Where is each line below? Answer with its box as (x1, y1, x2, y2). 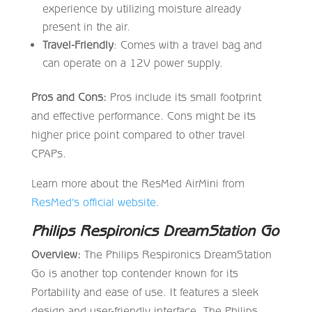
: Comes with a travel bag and (113, 38, 262, 51)
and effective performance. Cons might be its (31, 109, 256, 122)
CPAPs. (31, 146, 66, 159)
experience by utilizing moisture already (42, 1, 241, 15)
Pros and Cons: (31, 90, 107, 103)
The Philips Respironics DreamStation (80, 247, 272, 260)
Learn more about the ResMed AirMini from (31, 176, 244, 189)
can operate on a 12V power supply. (42, 56, 223, 69)
